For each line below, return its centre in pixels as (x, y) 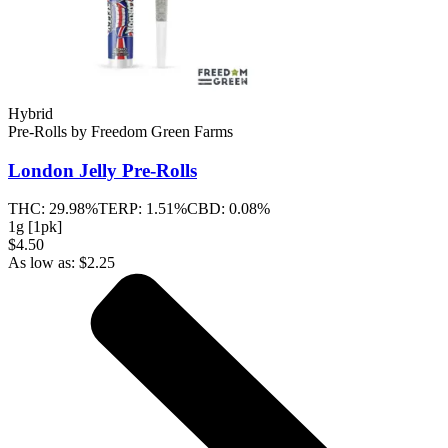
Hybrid (30, 113)
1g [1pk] (35, 227)
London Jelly (62, 170)
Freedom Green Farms (162, 131)
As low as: (43, 263)
